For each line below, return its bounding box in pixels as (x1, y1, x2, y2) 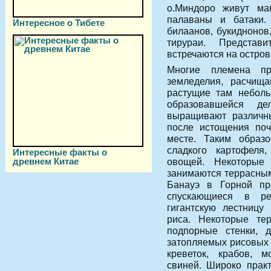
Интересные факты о (13, 147, 107, 157)
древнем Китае (13, 156, 79, 166)
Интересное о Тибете (13, 18, 105, 28)
